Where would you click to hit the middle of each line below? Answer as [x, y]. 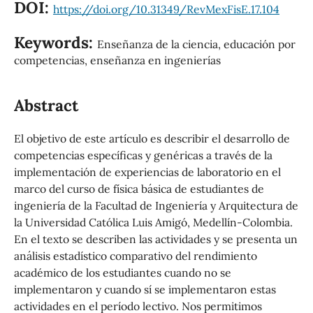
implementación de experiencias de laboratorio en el [147, 172]
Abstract [46, 105]
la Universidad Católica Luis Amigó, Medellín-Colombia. [153, 223]
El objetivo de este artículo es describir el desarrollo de [152, 139]
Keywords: [55, 43]
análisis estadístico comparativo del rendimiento [135, 256]
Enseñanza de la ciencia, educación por [196, 44]
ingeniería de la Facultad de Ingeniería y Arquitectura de [156, 206]
